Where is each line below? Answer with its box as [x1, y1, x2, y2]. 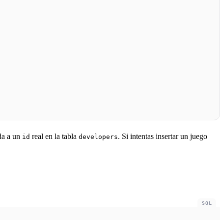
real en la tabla [30, 132, 79, 140]
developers [79, 133, 118, 140]
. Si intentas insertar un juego [118, 132, 207, 140]
